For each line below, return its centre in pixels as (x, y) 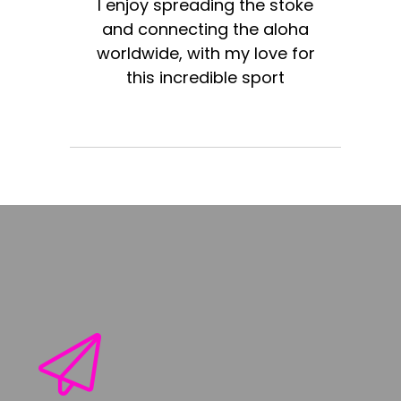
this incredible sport (206, 78)
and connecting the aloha (206, 30)
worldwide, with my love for (205, 54)
